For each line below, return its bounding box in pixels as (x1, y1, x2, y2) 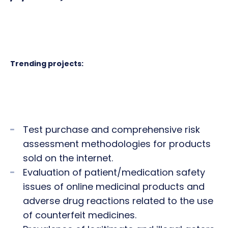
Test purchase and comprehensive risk (23, 123, 200, 136)
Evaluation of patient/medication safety (23, 166, 205, 179)
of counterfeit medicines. (23, 209, 136, 221)
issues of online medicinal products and (23, 180, 205, 193)
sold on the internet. (23, 152, 113, 164)
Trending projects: (10, 59, 83, 69)
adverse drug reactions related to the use (23, 194, 213, 207)
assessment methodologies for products (23, 137, 211, 150)
